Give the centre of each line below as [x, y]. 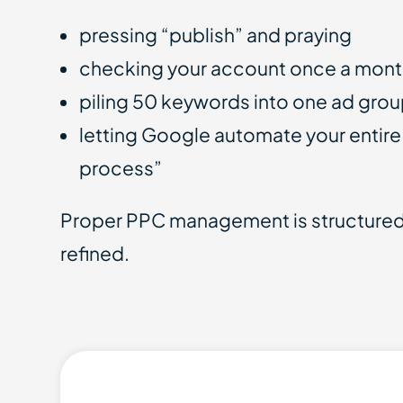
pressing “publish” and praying [216, 35]
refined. [95, 253]
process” [121, 168]
